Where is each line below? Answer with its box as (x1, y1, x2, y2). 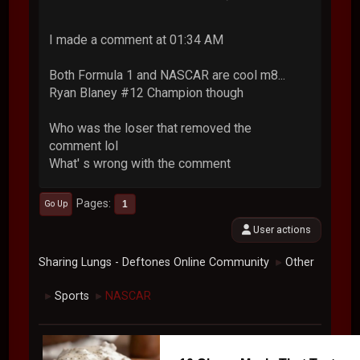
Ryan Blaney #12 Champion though (49, 84, 244, 100)
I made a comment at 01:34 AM (49, 31, 224, 47)
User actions (250, 223, 311, 235)
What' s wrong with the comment (49, 155, 231, 171)
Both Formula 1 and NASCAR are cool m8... (49, 67, 286, 83)
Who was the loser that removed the (49, 120, 252, 136)
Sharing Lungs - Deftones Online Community (39, 255, 270, 269)
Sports (55, 288, 90, 303)
